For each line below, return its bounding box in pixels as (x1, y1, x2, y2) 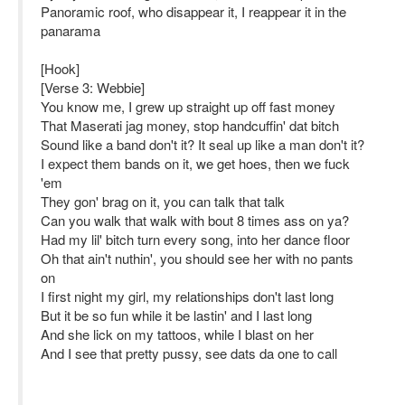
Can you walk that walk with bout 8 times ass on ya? (41, 211, 349, 230)
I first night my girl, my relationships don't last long (41, 287, 334, 306)
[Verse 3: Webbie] (41, 78, 145, 97)
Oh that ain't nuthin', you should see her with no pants (41, 249, 353, 268)
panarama (41, 21, 100, 40)
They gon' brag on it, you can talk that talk (41, 192, 285, 211)
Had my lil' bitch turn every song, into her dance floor (41, 230, 350, 249)
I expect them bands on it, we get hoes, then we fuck (41, 154, 350, 173)
